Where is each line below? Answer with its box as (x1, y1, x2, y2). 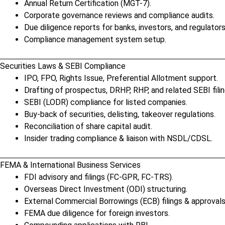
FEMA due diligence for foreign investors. (24, 208, 170, 218)
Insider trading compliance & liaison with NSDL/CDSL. (24, 134, 212, 143)
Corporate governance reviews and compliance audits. (24, 11, 214, 20)
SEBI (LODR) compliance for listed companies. (24, 97, 187, 107)
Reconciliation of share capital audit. (24, 122, 152, 131)
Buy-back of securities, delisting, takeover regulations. (24, 109, 215, 119)
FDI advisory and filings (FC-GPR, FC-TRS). (24, 172, 173, 182)
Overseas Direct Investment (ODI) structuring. (24, 184, 187, 194)
